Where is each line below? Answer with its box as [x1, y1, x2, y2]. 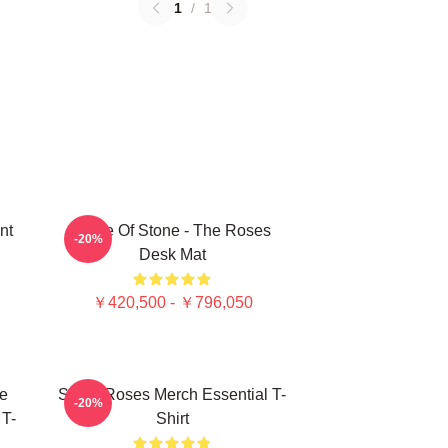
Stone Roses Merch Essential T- [58, 386, 286, 403]
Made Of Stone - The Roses [73, 222, 271, 239]
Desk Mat [138, 246, 206, 263]
